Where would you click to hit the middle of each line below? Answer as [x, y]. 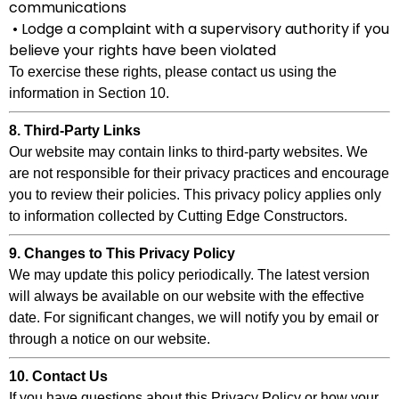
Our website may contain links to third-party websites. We [188, 152]
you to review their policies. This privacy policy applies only [195, 195]
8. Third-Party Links [75, 130]
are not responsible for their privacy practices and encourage [199, 173]
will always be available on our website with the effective [187, 296]
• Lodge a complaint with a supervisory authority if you [199, 29]
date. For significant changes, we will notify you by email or [194, 318]
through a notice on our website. [110, 339]
